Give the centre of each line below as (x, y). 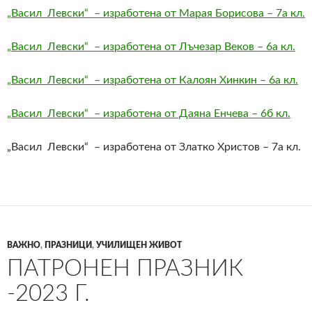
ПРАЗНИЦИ (68, 245)
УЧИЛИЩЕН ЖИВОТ (139, 245)
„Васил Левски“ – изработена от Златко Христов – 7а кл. (154, 147)
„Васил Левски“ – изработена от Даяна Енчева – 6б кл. (149, 113)
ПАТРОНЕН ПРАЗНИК (125, 268)
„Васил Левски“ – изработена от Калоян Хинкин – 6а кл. (153, 80)
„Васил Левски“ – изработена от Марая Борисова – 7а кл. (156, 13)
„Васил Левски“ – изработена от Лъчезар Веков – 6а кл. (151, 46)
